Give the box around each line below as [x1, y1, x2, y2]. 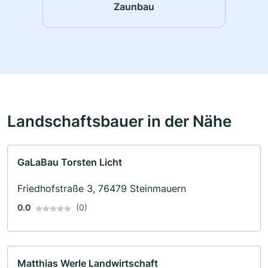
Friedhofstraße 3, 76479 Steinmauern [17, 182, 186, 195]
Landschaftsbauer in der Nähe [7, 111, 232, 131]
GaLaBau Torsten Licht [17, 156, 122, 169]
